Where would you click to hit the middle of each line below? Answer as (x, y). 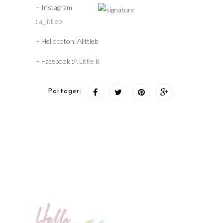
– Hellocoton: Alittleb (67, 41)
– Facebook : (54, 61)
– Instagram (54, 7)
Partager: (64, 92)
